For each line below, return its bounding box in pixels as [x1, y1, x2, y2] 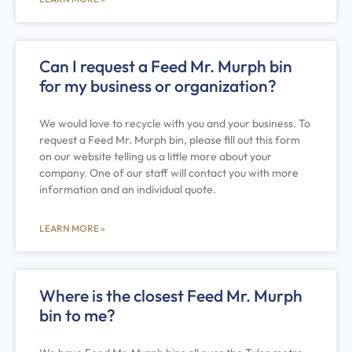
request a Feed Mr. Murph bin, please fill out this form [39, 132, 300, 147]
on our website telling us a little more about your [39, 148, 272, 163]
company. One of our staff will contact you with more [39, 165, 299, 180]
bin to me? [39, 304, 115, 325]
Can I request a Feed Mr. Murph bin [39, 55, 292, 76]
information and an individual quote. [39, 181, 216, 196]
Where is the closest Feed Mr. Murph [39, 284, 302, 306]
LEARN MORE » [39, 222, 105, 234]
